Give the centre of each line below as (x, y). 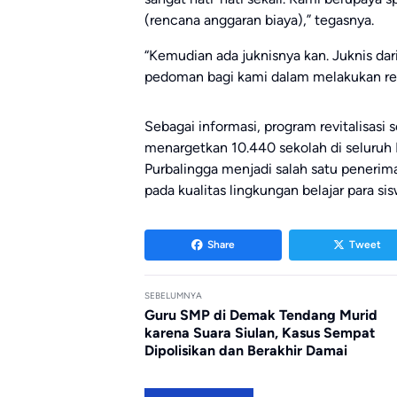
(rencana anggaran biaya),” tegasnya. (259, 19)
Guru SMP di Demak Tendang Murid (261, 315)
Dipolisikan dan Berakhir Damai (246, 350)
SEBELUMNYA (173, 295)
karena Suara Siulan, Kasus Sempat (260, 332)
